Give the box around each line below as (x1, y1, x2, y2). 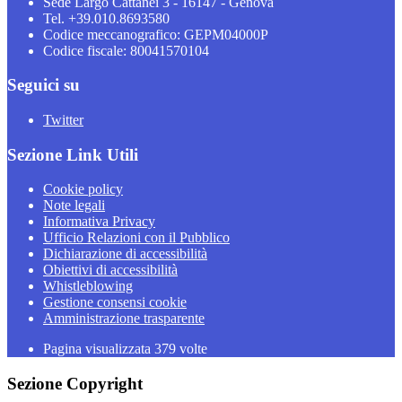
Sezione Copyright (7, 374, 143, 394)
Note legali (43, 197, 105, 214)
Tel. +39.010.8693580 (43, 10, 170, 26)
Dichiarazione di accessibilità (43, 246, 207, 262)
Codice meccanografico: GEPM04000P (43, 26, 268, 42)
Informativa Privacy (43, 214, 155, 230)
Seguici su (7, 75, 80, 95)
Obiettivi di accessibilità (43, 262, 178, 278)
